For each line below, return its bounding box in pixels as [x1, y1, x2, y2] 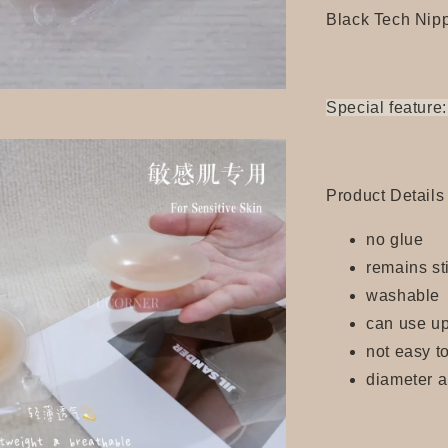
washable [366, 287, 440, 304]
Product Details [326, 187, 445, 204]
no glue [366, 231, 424, 248]
